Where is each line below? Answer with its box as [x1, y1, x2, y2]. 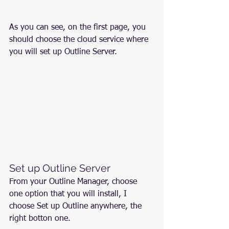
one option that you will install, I [9, 190, 129, 198]
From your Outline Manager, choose [9, 177, 140, 186]
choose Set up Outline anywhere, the [9, 202, 144, 211]
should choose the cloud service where [9, 35, 151, 44]
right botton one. [9, 214, 71, 223]
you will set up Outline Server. [9, 48, 117, 56]
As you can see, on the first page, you [9, 23, 148, 32]
